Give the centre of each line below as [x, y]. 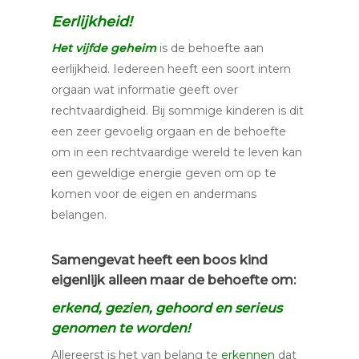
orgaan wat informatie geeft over [145, 90]
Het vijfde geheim [104, 48]
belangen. [79, 215]
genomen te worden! [121, 328]
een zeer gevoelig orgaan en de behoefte [169, 131]
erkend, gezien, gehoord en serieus [167, 308]
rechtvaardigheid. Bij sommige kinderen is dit [177, 111]
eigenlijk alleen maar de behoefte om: [173, 280]
